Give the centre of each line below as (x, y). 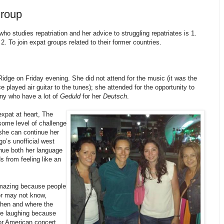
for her (92, 96)
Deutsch (115, 96)
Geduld (70, 96)
